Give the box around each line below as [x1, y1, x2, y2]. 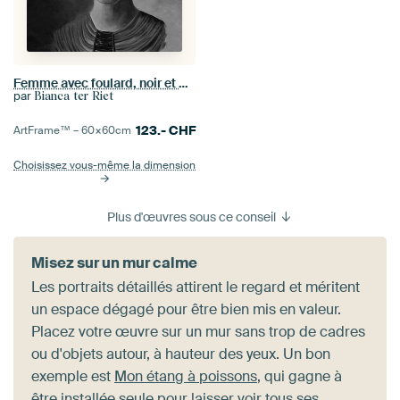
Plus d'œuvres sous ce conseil [106, 209, 279, 226]
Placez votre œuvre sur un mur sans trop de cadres [31, 322, 365, 342]
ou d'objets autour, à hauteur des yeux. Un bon [31, 345, 330, 364]
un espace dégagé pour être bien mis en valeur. [31, 300, 341, 320]
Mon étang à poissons [114, 367, 257, 387]
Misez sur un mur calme [31, 254, 197, 273]
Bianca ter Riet [34, 89, 113, 104]
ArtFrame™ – [13, 123, 81, 138]
